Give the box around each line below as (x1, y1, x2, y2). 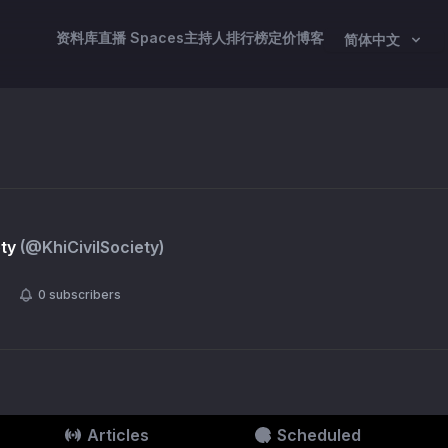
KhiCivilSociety (42, 237, 159, 257)
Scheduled (276, 425, 361, 445)
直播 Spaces (98, 29, 184, 46)
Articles (86, 425, 149, 445)
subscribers (49, 287, 121, 302)
